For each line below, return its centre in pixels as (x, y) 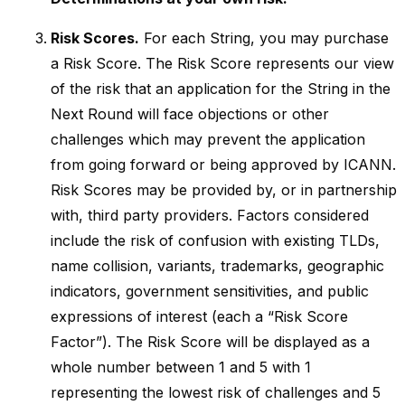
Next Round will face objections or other (190, 114)
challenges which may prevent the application (208, 139)
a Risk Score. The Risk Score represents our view (222, 63)
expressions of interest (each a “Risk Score (199, 316)
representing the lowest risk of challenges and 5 (216, 392)
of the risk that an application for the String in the (221, 89)
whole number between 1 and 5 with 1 (181, 367)
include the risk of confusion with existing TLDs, (215, 240)
